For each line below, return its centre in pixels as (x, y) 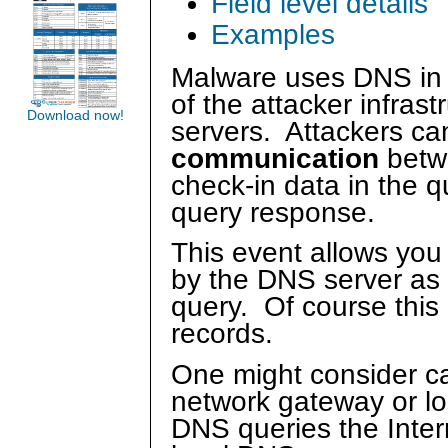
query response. (281, 212)
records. (230, 334)
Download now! (75, 115)
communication (275, 158)
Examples (273, 34)
